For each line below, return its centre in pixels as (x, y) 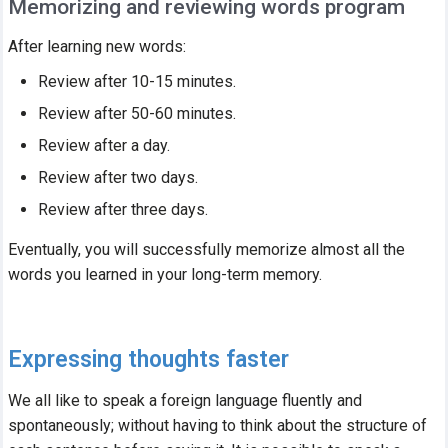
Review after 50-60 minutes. (137, 113)
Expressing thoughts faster (149, 359)
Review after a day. (104, 145)
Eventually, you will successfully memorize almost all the (207, 249)
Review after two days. (118, 177)
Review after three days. (123, 209)
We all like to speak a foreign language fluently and (185, 400)
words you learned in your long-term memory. (165, 274)
